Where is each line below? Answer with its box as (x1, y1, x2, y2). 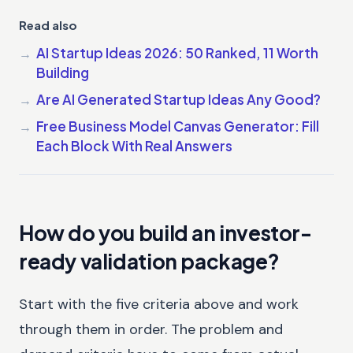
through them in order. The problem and (19, 319, 283, 339)
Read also (19, 17, 77, 32)
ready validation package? (19, 247, 280, 274)
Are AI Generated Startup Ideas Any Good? (36, 90, 321, 108)
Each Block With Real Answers (36, 136, 232, 154)
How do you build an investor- (19, 219, 312, 246)
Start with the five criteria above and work (19, 294, 299, 314)
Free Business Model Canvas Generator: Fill (36, 117, 319, 135)
